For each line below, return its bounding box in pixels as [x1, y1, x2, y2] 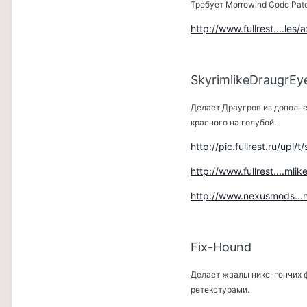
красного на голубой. [191, 117, 276, 128]
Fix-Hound [191, 240, 251, 255]
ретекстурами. [191, 284, 249, 295]
